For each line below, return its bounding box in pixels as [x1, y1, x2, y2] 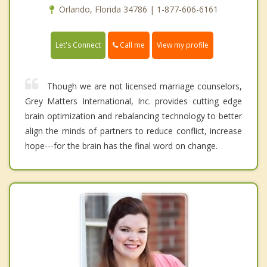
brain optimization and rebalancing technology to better [25, 110, 242, 122]
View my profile [157, 40, 209, 51]
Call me [118, 39, 145, 50]
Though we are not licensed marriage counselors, [47, 80, 242, 92]
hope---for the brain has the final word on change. [25, 140, 218, 152]
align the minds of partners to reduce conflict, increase [25, 125, 242, 137]
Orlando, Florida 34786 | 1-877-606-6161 [58, 3, 218, 15]
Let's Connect [55, 40, 101, 51]
